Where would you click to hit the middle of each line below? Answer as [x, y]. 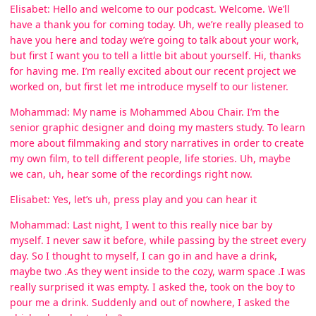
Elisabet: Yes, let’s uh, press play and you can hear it [133, 199]
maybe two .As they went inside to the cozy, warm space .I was [158, 271]
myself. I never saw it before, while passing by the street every [158, 240]
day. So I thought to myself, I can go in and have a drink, [144, 255]
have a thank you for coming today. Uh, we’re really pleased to [157, 24]
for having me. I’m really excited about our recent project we [153, 71]
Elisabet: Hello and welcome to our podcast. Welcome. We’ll [150, 8]
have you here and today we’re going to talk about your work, [154, 39]
